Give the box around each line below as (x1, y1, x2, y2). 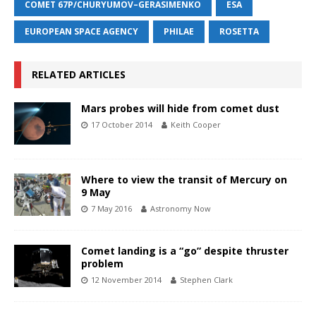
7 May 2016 (91, 202, 132, 214)
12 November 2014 (91, 274, 162, 286)
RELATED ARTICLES (32, 67, 126, 81)
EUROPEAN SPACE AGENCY (25, 25, 138, 37)
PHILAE (164, 25, 194, 37)
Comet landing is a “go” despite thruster (81, 244, 288, 258)
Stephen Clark (180, 274, 233, 286)
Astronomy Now (150, 202, 211, 214)
